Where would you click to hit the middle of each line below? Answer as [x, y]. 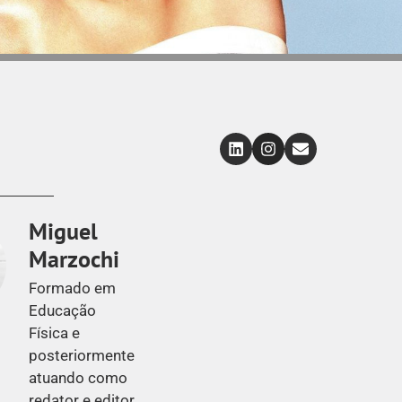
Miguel [64, 231]
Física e [55, 332]
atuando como [79, 377]
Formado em [73, 288]
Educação [63, 310]
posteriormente [82, 355]
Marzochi [74, 258]
